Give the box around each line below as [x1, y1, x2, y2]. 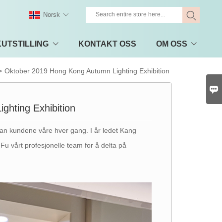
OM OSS [156, 39, 187, 48]
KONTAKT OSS [78, 39, 136, 48]
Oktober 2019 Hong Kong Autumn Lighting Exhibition [4, 67, 170, 75]
